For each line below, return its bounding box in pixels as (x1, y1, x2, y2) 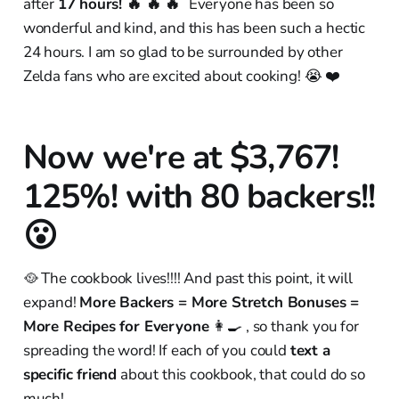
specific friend (22, 363, 118, 385)
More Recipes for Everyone (22, 315, 209, 337)
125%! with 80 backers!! (22, 173, 376, 219)
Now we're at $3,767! (22, 134, 339, 180)
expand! (22, 291, 80, 313)
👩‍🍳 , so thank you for (208, 315, 359, 337)
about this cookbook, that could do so (117, 363, 365, 385)
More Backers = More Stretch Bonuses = (79, 291, 360, 313)
